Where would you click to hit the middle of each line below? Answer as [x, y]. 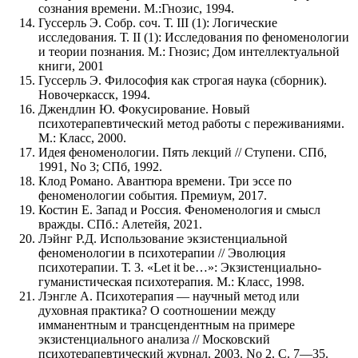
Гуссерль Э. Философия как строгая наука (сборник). [183, 80]
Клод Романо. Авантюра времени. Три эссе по [165, 181]
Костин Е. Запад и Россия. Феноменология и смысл [179, 209]
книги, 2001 [71, 66]
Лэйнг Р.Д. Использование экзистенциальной [163, 238]
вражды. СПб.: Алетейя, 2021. [120, 224]
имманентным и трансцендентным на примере [167, 324]
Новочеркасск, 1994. [94, 94]
